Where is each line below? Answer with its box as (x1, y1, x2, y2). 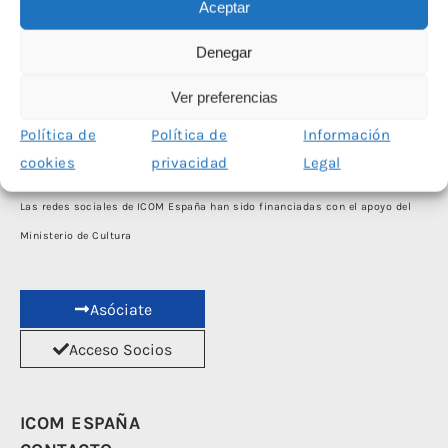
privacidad (151, 153, 228, 172)
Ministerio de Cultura (20, 229, 132, 243)
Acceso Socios (69, 339, 172, 359)
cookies (20, 153, 76, 172)
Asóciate (89, 299, 152, 319)
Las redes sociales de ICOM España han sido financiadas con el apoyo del (20, 200, 411, 214)
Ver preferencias (170, 88, 278, 106)
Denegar (196, 43, 252, 61)
